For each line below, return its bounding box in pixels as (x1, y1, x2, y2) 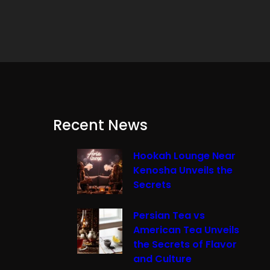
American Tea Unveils (133, 223, 239, 237)
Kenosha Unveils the (133, 163, 233, 178)
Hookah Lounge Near (133, 149, 236, 163)
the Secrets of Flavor (133, 237, 237, 252)
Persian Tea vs (133, 209, 205, 223)
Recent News (53, 115, 148, 136)
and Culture (133, 252, 192, 266)
